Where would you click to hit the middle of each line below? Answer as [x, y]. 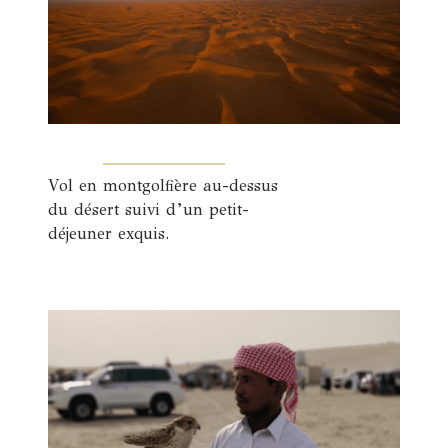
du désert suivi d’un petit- [148, 210]
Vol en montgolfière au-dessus [163, 186]
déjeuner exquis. [108, 234]
